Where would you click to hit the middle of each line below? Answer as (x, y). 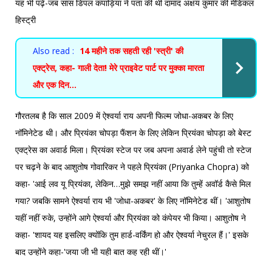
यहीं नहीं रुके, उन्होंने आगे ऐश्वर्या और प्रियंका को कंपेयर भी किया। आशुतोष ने (131, 217)
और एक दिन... (55, 84)
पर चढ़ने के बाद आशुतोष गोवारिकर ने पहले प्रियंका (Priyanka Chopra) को (132, 166)
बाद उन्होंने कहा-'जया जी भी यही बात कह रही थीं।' (91, 251)
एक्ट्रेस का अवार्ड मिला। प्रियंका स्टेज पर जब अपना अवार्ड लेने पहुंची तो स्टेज (133, 149)
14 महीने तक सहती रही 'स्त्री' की (131, 50)
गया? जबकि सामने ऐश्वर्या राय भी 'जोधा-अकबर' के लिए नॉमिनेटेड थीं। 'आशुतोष (133, 200)
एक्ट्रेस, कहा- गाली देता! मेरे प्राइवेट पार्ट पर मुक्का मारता (118, 67)
